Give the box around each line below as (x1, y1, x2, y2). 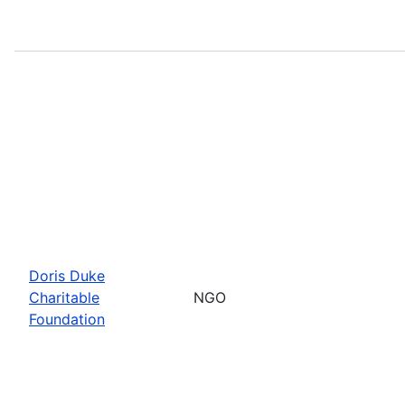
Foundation (29, 309, 105, 328)
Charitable (29, 287, 99, 306)
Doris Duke (29, 266, 105, 285)
